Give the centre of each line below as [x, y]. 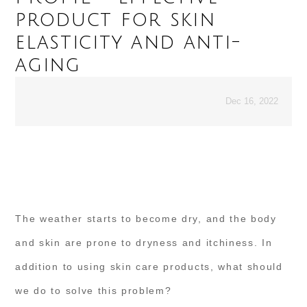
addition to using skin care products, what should [149, 266]
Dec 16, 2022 [251, 101]
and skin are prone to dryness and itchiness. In [144, 242]
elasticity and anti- [128, 42]
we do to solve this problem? [94, 290]
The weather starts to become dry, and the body [146, 218]
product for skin [115, 20]
